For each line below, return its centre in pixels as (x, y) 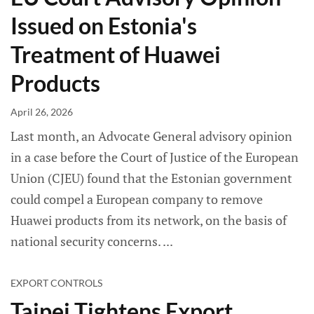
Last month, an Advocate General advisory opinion (151, 136)
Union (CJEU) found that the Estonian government (151, 178)
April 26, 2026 (42, 112)
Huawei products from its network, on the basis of (149, 220)
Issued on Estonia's (104, 26)
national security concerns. (87, 241)
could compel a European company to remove (137, 199)
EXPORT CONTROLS (56, 283)
